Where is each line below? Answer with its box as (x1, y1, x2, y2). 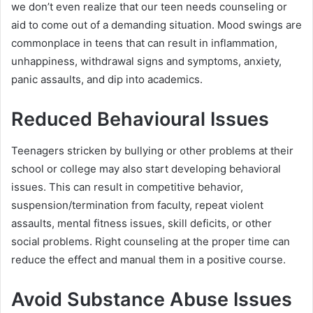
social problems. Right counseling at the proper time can (11, 234, 290, 248)
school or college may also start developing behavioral (11, 161, 281, 175)
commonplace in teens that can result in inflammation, (11, 36, 277, 50)
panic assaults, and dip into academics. (11, 73, 203, 87)
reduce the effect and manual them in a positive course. (11, 252, 286, 266)
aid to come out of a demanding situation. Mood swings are (11, 18, 302, 32)
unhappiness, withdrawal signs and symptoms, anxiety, (11, 54, 282, 68)
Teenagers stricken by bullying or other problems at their (11, 143, 293, 157)
